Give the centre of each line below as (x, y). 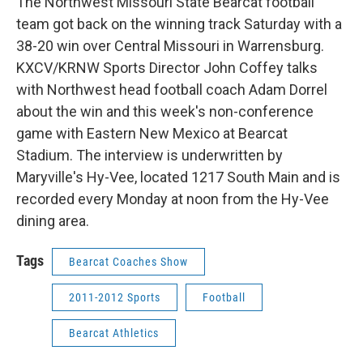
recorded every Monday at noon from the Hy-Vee (173, 199)
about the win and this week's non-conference (165, 111)
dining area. (53, 221)
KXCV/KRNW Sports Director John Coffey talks (167, 68)
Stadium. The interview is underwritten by (149, 155)
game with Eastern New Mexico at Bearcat (152, 133)
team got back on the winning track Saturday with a (179, 24)
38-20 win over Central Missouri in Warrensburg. (170, 46)
